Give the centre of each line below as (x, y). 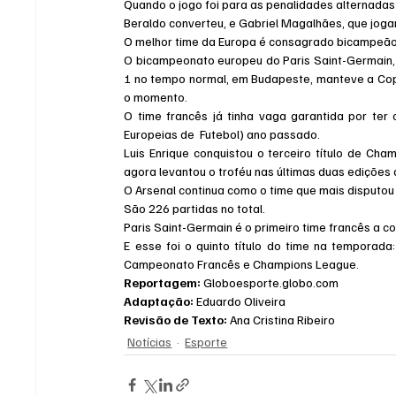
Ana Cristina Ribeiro (282, 320)
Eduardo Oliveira (240, 301)
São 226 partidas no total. (195, 209)
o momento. (156, 97)
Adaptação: (159, 301)
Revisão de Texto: (176, 320)
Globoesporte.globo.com (270, 283)
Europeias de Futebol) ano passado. (222, 134)
